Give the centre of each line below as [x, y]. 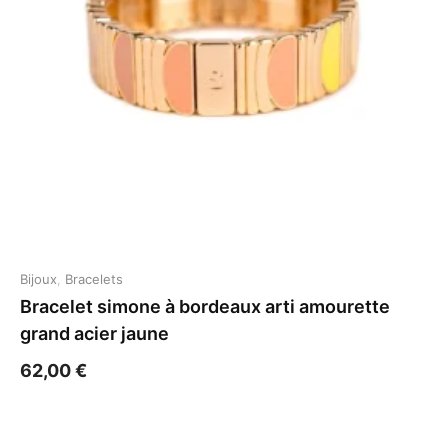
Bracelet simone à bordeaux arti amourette [205, 306]
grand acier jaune [94, 333]
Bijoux [38, 279]
